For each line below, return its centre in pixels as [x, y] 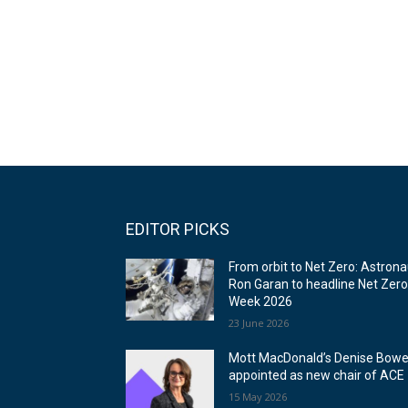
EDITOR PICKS [178, 229]
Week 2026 [261, 302]
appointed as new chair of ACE [317, 376]
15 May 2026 [258, 397]
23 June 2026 [259, 323]
